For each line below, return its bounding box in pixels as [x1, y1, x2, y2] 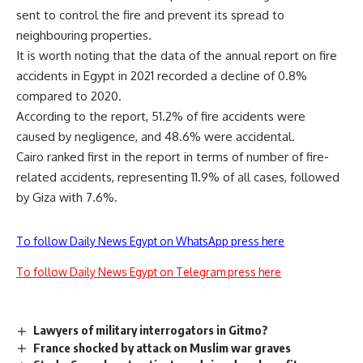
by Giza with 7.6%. [16, 189, 117, 205]
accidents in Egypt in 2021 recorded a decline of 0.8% [16, 67, 307, 83]
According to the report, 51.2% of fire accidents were [16, 108, 305, 124]
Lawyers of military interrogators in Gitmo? [33, 322, 269, 337]
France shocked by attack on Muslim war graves [33, 340, 292, 355]
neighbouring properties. [16, 27, 152, 43]
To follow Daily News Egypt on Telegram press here [16, 264, 281, 279]
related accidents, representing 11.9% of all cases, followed [16, 169, 340, 185]
